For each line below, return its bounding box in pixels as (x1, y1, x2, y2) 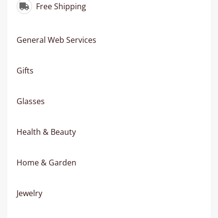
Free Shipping (34, 1, 86, 12)
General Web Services (17, 35, 96, 46)
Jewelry (17, 188, 42, 199)
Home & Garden (17, 157, 76, 168)
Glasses (17, 96, 45, 107)
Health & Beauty (17, 127, 76, 138)
